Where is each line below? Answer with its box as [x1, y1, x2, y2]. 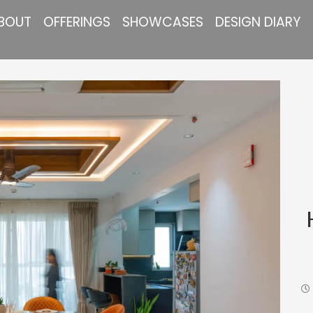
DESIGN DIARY [214, 13, 300, 31]
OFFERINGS [43, 13, 110, 31]
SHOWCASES [122, 13, 203, 31]
